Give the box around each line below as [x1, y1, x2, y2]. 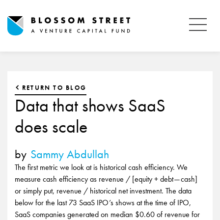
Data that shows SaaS [15, 94, 165, 117]
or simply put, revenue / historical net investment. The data [15, 186, 192, 196]
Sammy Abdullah [30, 146, 109, 162]
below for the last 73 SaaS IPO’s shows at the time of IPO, [15, 197, 191, 208]
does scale [15, 115, 87, 138]
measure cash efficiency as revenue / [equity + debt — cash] [15, 174, 197, 184]
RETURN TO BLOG [22, 83, 86, 92]
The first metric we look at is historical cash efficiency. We [15, 162, 188, 172]
